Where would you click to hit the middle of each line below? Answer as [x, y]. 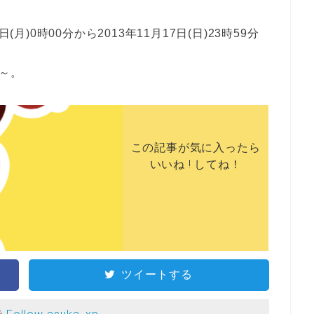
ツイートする [157, 274]
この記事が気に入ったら [196, 147]
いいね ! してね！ [196, 164]
